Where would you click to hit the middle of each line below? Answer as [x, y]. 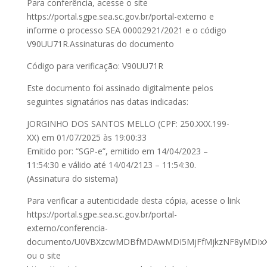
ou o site [44, 255]
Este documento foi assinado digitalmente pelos [120, 88]
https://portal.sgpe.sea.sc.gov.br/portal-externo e [120, 16]
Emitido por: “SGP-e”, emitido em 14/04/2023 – [117, 151]
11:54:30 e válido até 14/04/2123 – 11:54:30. [111, 165]
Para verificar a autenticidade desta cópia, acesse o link [133, 201]
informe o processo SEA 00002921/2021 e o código [126, 30]
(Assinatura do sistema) [72, 178]
